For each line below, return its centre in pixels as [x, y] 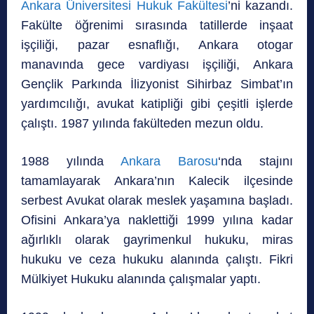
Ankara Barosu [169, 162]
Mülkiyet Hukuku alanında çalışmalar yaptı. [141, 279]
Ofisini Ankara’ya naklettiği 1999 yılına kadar [157, 220]
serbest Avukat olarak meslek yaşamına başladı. [157, 201]
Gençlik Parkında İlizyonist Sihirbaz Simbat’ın [157, 84]
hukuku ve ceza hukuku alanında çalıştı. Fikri [157, 260]
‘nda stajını [255, 162]
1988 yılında [71, 162]
